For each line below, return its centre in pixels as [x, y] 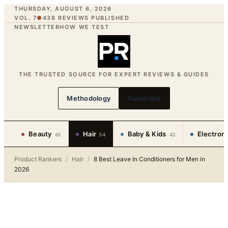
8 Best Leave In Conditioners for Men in [149, 159]
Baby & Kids [147, 134]
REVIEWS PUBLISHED [93, 18]
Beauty [40, 134]
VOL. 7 [26, 18]
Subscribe [145, 98]
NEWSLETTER [37, 27]
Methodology [89, 98]
